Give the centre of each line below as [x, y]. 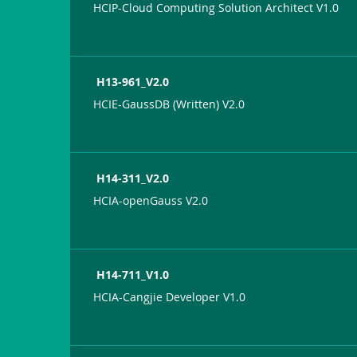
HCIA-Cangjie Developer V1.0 [170, 296]
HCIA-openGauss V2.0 [151, 200]
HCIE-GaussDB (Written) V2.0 [169, 104]
